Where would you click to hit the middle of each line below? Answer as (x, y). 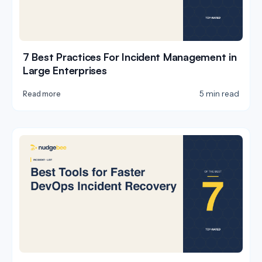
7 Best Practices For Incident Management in (130, 57)
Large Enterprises (65, 70)
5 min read (219, 94)
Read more (42, 94)
